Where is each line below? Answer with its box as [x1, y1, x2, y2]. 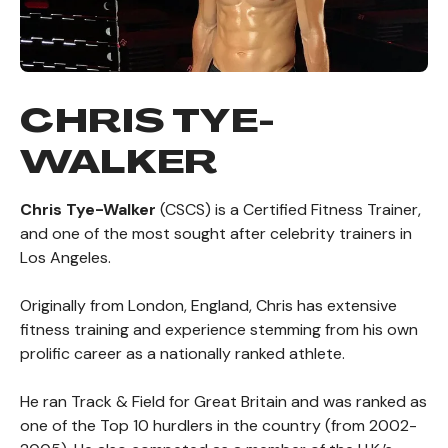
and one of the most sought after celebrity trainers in [20, 223, 412, 245]
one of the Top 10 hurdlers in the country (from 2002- [20, 415, 417, 437]
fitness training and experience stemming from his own [20, 319, 418, 341]
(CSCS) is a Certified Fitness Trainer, [156, 199, 421, 221]
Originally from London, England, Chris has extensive [20, 295, 397, 317]
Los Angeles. [20, 247, 111, 269]
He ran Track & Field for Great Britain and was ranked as [20, 391, 427, 413]
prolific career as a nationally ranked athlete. [20, 343, 345, 365]
